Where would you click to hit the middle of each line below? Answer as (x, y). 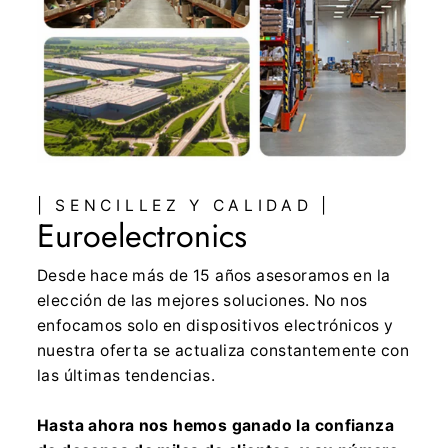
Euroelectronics (142, 236)
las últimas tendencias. (126, 376)
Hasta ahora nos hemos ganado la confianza (216, 426)
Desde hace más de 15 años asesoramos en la (214, 276)
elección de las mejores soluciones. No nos (202, 301)
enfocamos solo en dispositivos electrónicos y (215, 326)
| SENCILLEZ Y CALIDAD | (184, 206)
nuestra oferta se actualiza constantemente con (223, 351)
